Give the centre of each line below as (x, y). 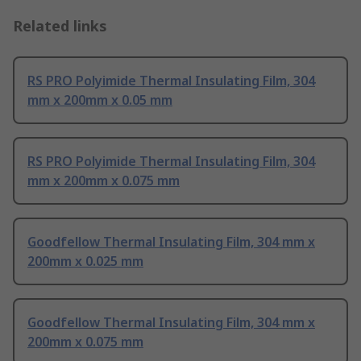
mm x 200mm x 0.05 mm (100, 100)
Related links (60, 26)
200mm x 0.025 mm (85, 261)
